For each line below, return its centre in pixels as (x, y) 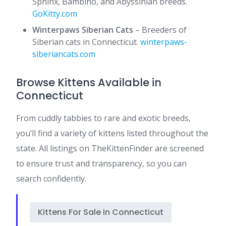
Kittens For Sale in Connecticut (101, 212)
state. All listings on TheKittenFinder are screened (110, 148)
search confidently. (51, 179)
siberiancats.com (64, 54)
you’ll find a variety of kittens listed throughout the (112, 133)
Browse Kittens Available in (89, 82)
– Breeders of (160, 30)
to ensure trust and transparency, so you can (101, 163)
